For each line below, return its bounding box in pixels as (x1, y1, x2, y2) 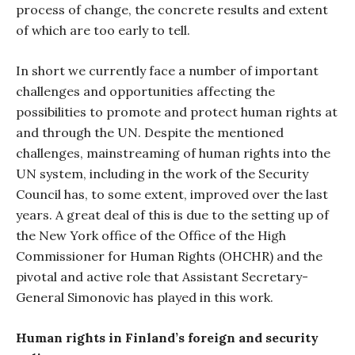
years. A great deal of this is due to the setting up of (16, 207, 329, 223)
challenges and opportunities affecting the (16, 83, 275, 99)
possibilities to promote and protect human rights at (16, 104, 338, 120)
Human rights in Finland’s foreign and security (16, 330, 319, 345)
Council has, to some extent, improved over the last (16, 186, 328, 202)
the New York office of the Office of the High (16, 227, 286, 243)
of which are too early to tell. (16, 22, 190, 38)
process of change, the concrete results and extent (16, 2, 328, 17)
